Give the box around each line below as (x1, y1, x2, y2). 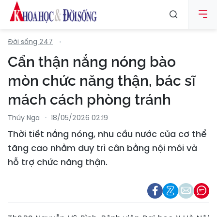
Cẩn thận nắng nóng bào (8, 53, 176, 70)
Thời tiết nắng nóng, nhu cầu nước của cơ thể (8, 128, 207, 140)
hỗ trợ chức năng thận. (8, 156, 108, 168)
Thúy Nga (8, 113, 40, 123)
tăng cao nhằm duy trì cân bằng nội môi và (8, 142, 197, 154)
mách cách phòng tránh (8, 91, 171, 108)
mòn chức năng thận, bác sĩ (8, 72, 195, 89)
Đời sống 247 (8, 37, 53, 46)
